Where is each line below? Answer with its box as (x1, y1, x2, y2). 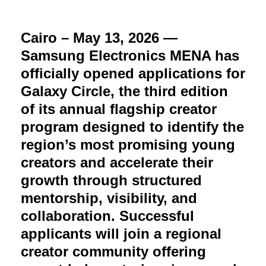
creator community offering (21, 243, 206, 259)
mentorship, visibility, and (21, 189, 197, 206)
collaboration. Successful (21, 207, 194, 224)
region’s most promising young (21, 136, 235, 153)
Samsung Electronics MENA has (21, 47, 239, 64)
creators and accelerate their (21, 154, 213, 170)
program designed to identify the (21, 118, 244, 135)
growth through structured (21, 172, 202, 188)
